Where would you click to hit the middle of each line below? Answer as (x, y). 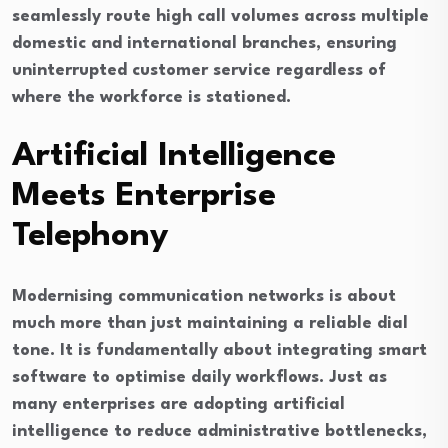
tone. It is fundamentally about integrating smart (219, 350)
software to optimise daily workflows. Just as (199, 377)
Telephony (90, 236)
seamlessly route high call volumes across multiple (220, 16)
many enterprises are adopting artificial (178, 404)
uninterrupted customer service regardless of (199, 70)
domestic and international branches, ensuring (204, 43)
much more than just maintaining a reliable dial (210, 323)
